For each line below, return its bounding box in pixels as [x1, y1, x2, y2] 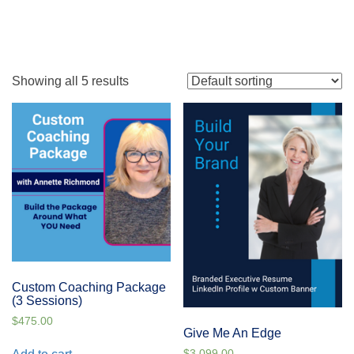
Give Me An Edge [183, 326, 282, 341]
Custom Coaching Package [12, 280, 166, 294]
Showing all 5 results [12, 74, 129, 88]
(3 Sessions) [12, 293, 82, 307]
